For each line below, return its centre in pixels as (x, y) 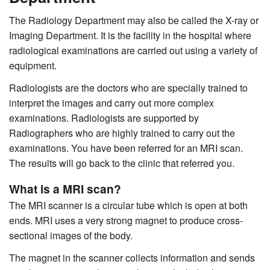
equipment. (33, 65)
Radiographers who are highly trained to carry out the (122, 133)
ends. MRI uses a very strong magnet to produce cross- (126, 220)
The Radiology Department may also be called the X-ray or (134, 20)
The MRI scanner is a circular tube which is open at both (128, 205)
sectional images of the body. (71, 235)
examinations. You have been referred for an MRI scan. (126, 148)
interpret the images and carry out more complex (111, 102)
